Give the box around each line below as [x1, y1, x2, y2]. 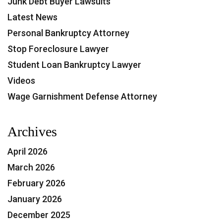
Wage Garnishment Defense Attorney [7, 91, 157, 102]
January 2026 [7, 194, 62, 204]
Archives [7, 124, 57, 139]
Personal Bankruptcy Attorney [7, 28, 129, 38]
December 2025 [7, 210, 70, 220]
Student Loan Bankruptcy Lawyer [7, 59, 141, 70]
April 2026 [7, 146, 48, 157]
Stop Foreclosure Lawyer [7, 44, 109, 54]
